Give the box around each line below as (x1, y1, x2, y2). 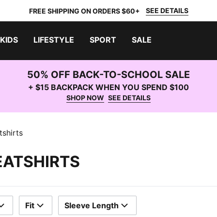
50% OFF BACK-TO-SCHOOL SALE (27, 69, 190, 80)
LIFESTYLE (33, 35, 74, 45)
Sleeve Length (64, 201, 119, 210)
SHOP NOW (66, 93, 104, 102)
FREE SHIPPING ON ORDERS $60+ (29, 6, 140, 15)
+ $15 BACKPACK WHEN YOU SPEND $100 (28, 82, 189, 92)
